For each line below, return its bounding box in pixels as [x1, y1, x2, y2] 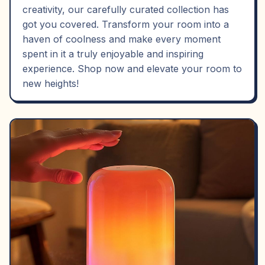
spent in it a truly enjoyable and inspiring [22, 48, 203, 60]
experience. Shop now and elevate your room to [22, 63, 242, 75]
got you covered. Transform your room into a [22, 18, 229, 30]
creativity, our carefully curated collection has [22, 4, 229, 15]
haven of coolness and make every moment [22, 33, 221, 45]
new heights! [22, 77, 79, 89]
